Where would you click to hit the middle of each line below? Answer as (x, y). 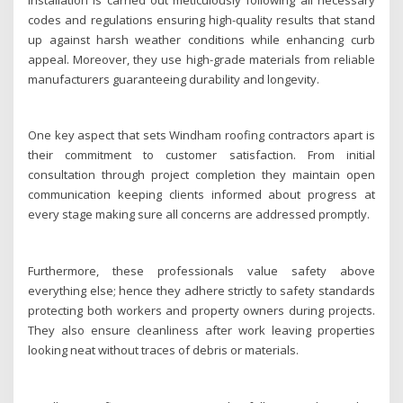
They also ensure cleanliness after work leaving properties (201, 331)
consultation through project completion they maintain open (201, 175)
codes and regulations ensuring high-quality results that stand (201, 19)
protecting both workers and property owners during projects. (201, 311)
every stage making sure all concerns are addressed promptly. (199, 215)
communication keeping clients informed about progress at (201, 195)
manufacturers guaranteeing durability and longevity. (174, 79)
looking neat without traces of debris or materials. (164, 350)
